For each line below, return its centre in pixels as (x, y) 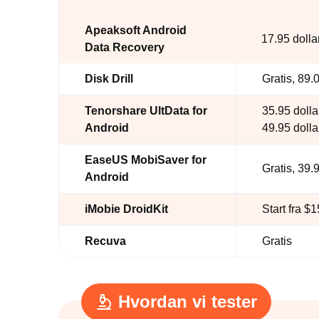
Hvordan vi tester (188, 302)
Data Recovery (125, 47)
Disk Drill (109, 79)
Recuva (105, 241)
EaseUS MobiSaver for (146, 160)
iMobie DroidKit (126, 209)
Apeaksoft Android (136, 30)
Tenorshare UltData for (146, 111)
